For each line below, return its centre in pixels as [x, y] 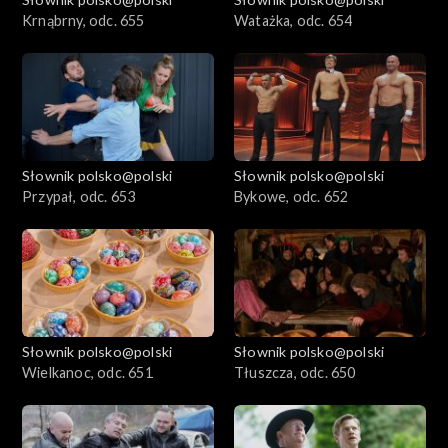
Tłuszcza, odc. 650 [295, 372]
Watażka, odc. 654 [293, 20]
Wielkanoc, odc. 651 [87, 372]
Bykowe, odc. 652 [291, 196]
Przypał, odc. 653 [79, 196]
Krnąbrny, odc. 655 [83, 20]
